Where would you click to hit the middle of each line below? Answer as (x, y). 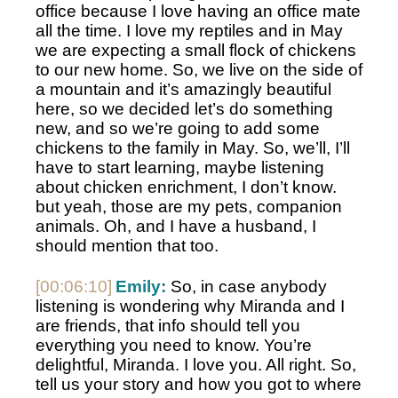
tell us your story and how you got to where (199, 385)
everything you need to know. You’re (174, 346)
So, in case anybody (247, 287)
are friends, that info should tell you (168, 326)
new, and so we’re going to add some (178, 129)
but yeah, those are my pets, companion (189, 207)
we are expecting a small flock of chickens (196, 51)
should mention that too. (129, 246)
